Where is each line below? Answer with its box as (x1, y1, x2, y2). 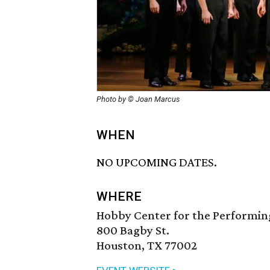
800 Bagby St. (96, 223, 169, 238)
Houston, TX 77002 (96, 238, 197, 253)
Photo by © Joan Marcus (96, 95, 180, 104)
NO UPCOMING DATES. (96, 155, 217, 170)
